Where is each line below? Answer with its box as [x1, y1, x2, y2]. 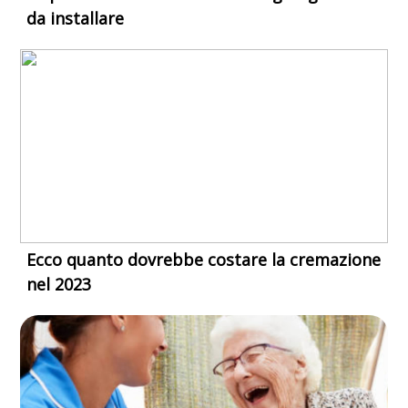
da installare [26, 6, 125, 29]
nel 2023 [26, 272, 92, 295]
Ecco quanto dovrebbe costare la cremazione [26, 248, 382, 270]
